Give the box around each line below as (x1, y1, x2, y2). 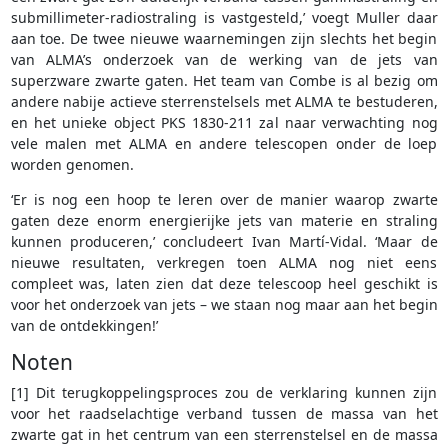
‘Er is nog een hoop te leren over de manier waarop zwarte (10, 190, 438, 210)
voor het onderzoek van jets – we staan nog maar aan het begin (10, 295, 438, 315)
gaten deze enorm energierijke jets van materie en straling (10, 211, 438, 231)
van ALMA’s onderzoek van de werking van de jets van (10, 50, 438, 70)
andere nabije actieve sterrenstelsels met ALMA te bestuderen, (10, 92, 438, 112)
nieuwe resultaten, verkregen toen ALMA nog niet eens (10, 253, 438, 273)
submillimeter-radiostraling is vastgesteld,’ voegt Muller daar (10, 8, 438, 28)
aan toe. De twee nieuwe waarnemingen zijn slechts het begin (10, 29, 438, 49)
